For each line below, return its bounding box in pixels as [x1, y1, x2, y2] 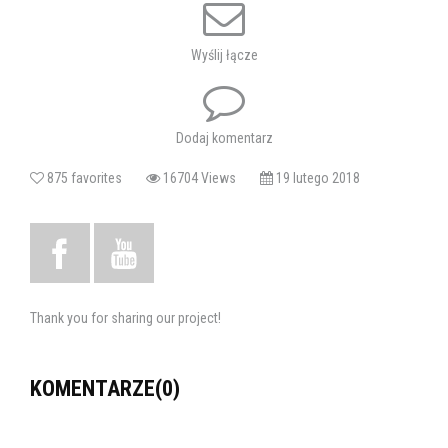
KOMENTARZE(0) [30, 375, 180, 401]
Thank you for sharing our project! [30, 309, 221, 326]
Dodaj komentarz [175, 129, 273, 146]
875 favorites [44, 169, 146, 186]
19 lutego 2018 [273, 169, 360, 186]
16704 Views [160, 169, 260, 186]
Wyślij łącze [190, 46, 258, 63]
